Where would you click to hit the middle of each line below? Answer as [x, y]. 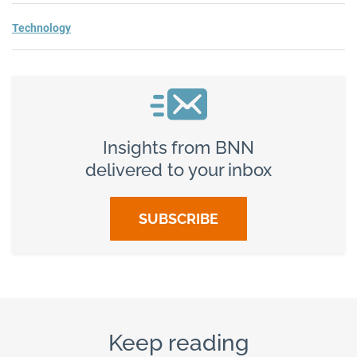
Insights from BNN [178, 147]
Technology [41, 27]
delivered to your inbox [178, 169]
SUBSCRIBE [178, 218]
